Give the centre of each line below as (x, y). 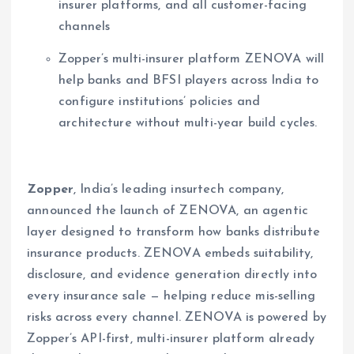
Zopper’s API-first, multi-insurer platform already (171, 339)
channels (85, 27)
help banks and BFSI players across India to (189, 81)
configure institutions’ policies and (160, 102)
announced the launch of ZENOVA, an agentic (168, 211)
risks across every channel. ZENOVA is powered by (177, 318)
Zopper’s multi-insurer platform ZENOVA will (192, 60)
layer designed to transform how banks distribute (173, 233)
